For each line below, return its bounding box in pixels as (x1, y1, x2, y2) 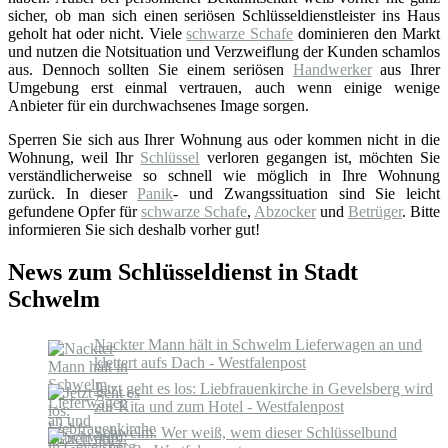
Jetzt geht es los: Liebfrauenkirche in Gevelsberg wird (94, 379, 433, 397)
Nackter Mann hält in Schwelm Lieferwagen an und (94, 335, 422, 353)
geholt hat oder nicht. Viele (8, 24, 187, 42)
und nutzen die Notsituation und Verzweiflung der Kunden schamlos (8, 42, 440, 60)
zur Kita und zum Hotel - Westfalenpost (94, 397, 344, 415)
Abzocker (254, 202, 316, 220)
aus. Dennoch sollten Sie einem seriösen (8, 60, 293, 78)
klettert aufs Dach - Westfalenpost (94, 353, 306, 371)
